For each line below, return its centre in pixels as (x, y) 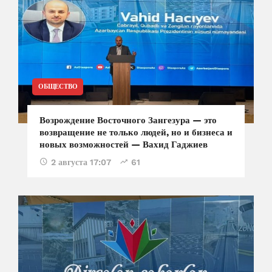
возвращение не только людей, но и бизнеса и (136, 133)
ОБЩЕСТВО (58, 87)
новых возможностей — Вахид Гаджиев (124, 145)
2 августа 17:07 (81, 162)
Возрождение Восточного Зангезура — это (128, 121)
